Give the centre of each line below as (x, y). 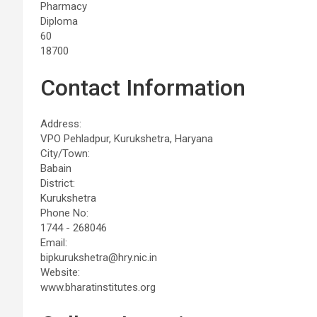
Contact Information (143, 87)
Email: (54, 242)
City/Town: (65, 153)
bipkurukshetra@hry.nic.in (99, 257)
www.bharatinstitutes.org (98, 287)
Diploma (59, 21)
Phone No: (64, 213)
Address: (61, 123)
